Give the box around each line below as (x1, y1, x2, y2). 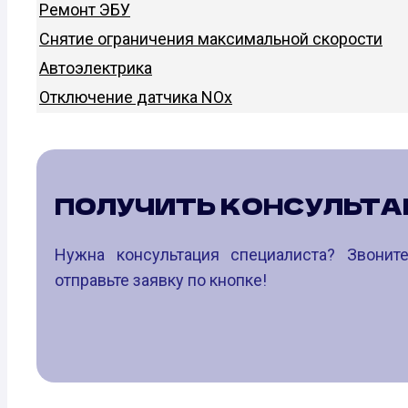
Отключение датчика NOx (39, 87, 232, 107)
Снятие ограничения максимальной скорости (39, 28, 382, 48)
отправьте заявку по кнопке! (55, 270, 267, 290)
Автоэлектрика (39, 57, 152, 77)
